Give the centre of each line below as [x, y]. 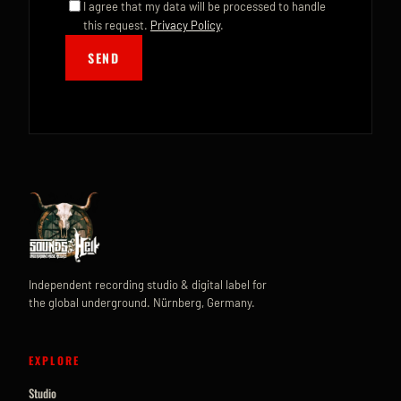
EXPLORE [55, 360]
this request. [117, 25]
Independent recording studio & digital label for [148, 285]
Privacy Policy [185, 25]
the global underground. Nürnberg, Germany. [142, 303]
